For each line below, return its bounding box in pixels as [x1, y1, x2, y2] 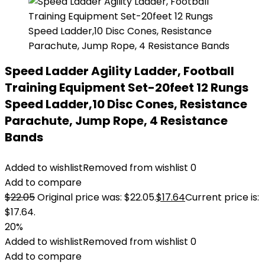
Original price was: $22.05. [37, 190, 156, 204]
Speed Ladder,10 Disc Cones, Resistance [5, 96, 247, 112]
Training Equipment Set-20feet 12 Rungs [5, 79, 248, 96]
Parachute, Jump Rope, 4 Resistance [5, 112, 228, 129]
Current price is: [185, 190, 259, 204]
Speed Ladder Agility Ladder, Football [5, 63, 234, 79]
